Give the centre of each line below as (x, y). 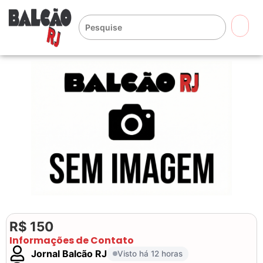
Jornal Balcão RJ (69, 253)
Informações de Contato (72, 241)
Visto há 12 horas (150, 253)
